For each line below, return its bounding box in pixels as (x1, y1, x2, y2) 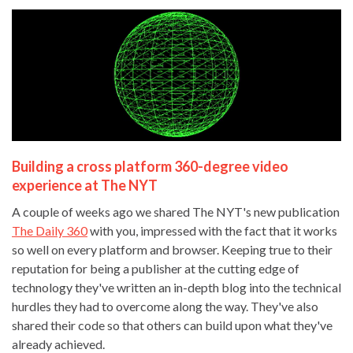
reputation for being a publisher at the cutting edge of (12, 261, 299, 277)
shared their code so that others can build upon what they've (12, 318, 333, 333)
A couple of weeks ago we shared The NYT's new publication (12, 204, 340, 220)
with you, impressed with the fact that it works (87, 223, 337, 239)
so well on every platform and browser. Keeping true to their (12, 242, 333, 258)
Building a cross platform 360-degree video (12, 158, 288, 176)
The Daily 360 (12, 223, 87, 239)
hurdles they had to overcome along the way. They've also (12, 299, 318, 314)
